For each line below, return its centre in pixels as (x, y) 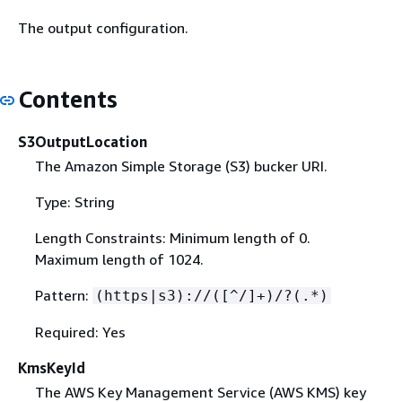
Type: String (74, 201)
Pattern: (63, 295)
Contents (68, 99)
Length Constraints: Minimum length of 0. (172, 237)
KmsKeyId (52, 367)
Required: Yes (80, 332)
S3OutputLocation (83, 141)
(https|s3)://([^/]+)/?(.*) (211, 295)
